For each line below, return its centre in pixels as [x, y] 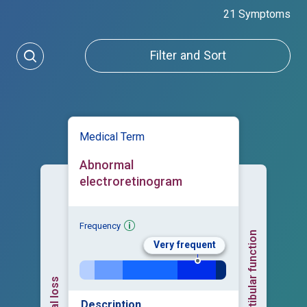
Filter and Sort [188, 56]
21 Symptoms [257, 14]
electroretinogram [131, 182]
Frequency [100, 226]
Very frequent [184, 245]
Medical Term [112, 137]
